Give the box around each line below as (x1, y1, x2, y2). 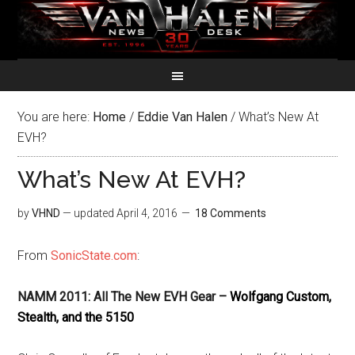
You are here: (17, 109, 94, 124)
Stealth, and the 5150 (17, 310, 135, 325)
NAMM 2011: (17, 289, 94, 304)
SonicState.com (51, 248, 138, 263)
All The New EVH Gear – (94, 289, 231, 304)
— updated (60, 207, 117, 219)
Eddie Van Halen (137, 109, 228, 124)
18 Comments (195, 207, 267, 219)
